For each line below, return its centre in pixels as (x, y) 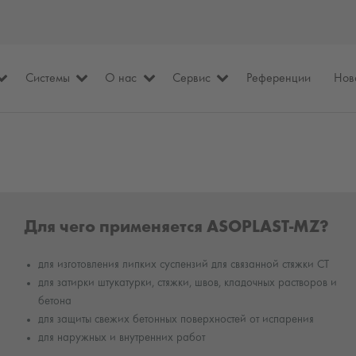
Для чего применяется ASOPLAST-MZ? (176, 227)
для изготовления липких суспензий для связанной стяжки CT (183, 264)
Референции (278, 78)
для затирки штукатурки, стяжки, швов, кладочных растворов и (187, 282)
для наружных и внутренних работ (121, 337)
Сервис (192, 78)
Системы (47, 78)
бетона (54, 301)
